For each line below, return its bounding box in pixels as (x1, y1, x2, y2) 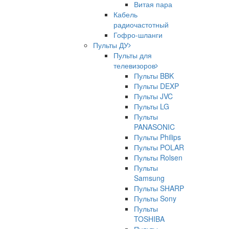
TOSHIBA (134, 214, 165, 224)
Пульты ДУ (93, 40, 128, 50)
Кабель (113, 9, 138, 19)
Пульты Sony (134, 193, 176, 203)
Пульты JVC (134, 91, 173, 101)
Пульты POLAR (134, 142, 184, 152)
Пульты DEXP (134, 81, 179, 91)
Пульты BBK (134, 71, 174, 81)
